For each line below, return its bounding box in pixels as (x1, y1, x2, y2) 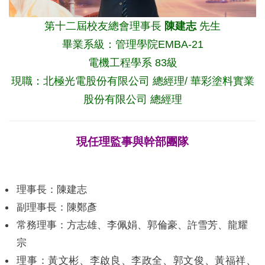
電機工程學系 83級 (88, 57, 177, 69)
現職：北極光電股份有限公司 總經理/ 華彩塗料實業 (11, 75, 254, 88)
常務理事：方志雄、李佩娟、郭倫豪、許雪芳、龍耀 (17, 219, 248, 231)
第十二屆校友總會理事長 (44, 20, 164, 33)
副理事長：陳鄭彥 (17, 202, 98, 214)
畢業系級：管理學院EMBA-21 (62, 38, 203, 51)
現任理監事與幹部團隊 (76, 135, 189, 148)
